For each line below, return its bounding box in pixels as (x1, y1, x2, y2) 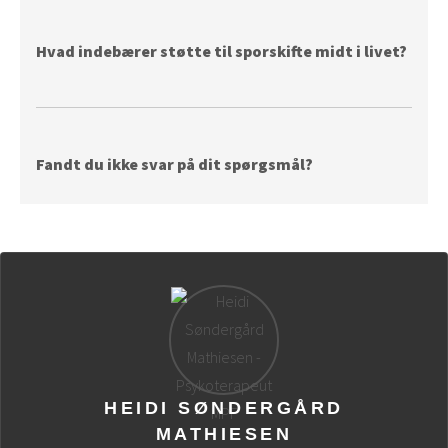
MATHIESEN (155, 423, 293, 444)
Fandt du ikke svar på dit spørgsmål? (36, 153, 313, 174)
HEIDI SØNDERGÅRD (104, 397, 344, 418)
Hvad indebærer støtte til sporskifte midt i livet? (36, 40, 407, 61)
